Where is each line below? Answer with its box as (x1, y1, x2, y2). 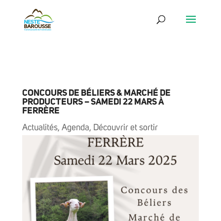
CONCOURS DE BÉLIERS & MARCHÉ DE (22, 89, 171, 98)
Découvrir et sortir (93, 123, 158, 132)
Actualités (22, 123, 58, 132)
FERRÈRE (22, 107, 60, 115)
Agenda (61, 123, 89, 132)
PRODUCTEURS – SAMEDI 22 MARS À (22, 98, 164, 107)
